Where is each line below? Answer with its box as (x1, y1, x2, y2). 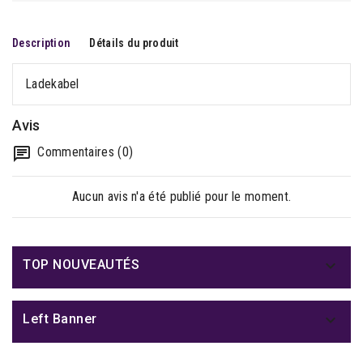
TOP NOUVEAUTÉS (23, 257, 139, 272)
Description (12, 36, 70, 49)
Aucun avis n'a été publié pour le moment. (71, 189, 292, 204)
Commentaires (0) (34, 144, 134, 160)
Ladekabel (25, 76, 79, 92)
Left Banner (23, 311, 97, 327)
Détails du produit (89, 36, 179, 49)
